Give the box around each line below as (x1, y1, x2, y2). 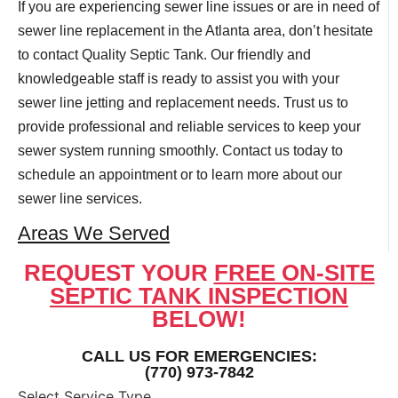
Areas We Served (18, 221, 170, 244)
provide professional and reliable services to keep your (18, 119, 361, 135)
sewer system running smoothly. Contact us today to (18, 143, 343, 159)
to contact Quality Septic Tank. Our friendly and (18, 47, 311, 63)
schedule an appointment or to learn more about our (18, 167, 342, 183)
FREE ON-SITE (213, 259, 375, 286)
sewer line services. (18, 191, 142, 207)
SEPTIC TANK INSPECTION (50, 282, 348, 309)
